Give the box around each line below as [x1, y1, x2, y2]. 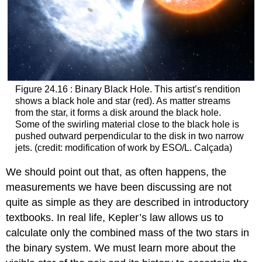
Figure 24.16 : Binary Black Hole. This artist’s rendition [15, 84, 240, 95]
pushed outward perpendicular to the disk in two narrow [15, 131, 244, 142]
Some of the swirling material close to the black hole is [15, 119, 239, 130]
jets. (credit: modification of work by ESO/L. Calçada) [15, 143, 232, 153]
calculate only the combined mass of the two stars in [6, 226, 250, 239]
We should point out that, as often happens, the [6, 166, 227, 178]
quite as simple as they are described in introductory [6, 196, 249, 208]
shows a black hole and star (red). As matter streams [15, 96, 230, 106]
